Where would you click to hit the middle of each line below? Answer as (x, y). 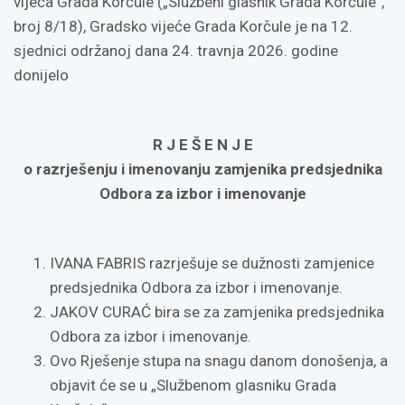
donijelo (41, 75)
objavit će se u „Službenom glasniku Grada (193, 386)
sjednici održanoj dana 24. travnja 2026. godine (176, 51)
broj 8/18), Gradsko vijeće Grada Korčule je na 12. (183, 27)
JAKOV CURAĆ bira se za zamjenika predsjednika (217, 312)
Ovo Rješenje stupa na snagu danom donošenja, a (219, 361)
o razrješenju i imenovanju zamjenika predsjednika (202, 170)
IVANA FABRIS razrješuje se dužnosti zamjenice (212, 264)
